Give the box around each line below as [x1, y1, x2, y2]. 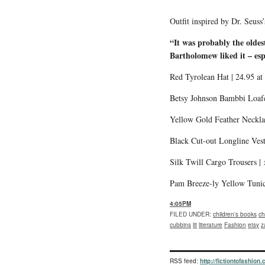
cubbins [170, 220, 191, 229]
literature [199, 220, 222, 229]
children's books [213, 209, 257, 218]
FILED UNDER [170, 209, 209, 218]
